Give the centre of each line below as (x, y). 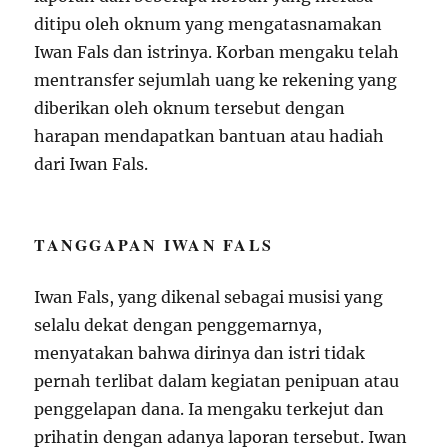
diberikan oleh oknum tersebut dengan (190, 107)
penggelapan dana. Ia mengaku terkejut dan (209, 408)
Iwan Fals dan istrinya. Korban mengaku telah (217, 51)
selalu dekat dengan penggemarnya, (178, 324)
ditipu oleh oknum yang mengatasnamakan (208, 23)
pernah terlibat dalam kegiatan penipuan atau (217, 380)
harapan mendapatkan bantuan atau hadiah (209, 135)
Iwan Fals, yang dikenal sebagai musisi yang (209, 296)
